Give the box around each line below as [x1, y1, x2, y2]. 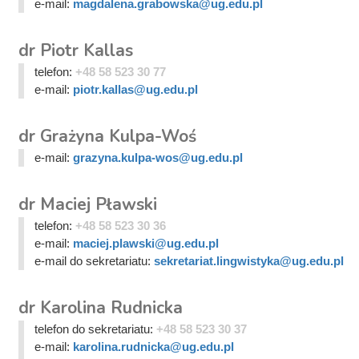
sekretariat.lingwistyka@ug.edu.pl [153, 254, 344, 268]
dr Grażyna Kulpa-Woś [18, 125, 196, 148]
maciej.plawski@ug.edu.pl [72, 236, 219, 251]
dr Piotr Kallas [18, 39, 133, 63]
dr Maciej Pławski [18, 193, 157, 216]
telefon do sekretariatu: [34, 322, 156, 337]
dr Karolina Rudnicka [18, 296, 183, 320]
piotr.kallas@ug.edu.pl [72, 83, 198, 97]
